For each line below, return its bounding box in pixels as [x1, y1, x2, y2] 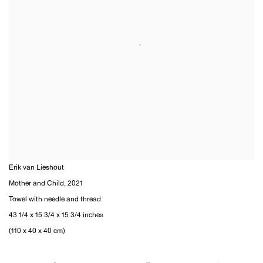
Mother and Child [9, 180, 64, 188]
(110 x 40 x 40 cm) [9, 228, 65, 235]
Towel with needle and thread [9, 196, 101, 204]
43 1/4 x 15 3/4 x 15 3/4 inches [9, 212, 103, 220]
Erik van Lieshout [9, 164, 64, 172]
